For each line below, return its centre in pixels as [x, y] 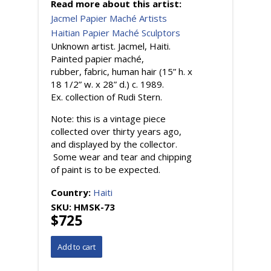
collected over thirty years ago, [116, 131]
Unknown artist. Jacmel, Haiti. [111, 46]
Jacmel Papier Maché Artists [109, 18]
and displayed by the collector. [114, 144]
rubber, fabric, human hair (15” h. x [122, 71]
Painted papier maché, [97, 58]
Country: [72, 192]
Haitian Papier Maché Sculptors [116, 32]
